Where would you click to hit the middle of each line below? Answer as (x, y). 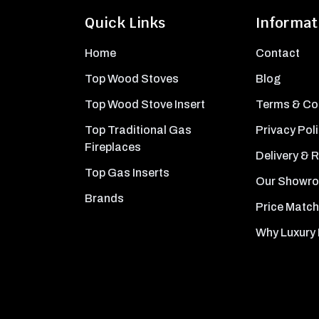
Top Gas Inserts (127, 173)
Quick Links (125, 23)
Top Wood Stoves (132, 79)
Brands (105, 198)
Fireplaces (113, 147)
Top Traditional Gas (138, 130)
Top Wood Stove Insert (145, 105)
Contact (277, 53)
